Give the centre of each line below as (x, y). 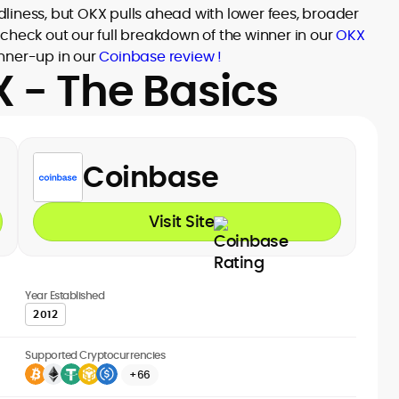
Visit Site (181, 221)
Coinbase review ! (161, 57)
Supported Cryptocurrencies (95, 355)
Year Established (65, 295)
